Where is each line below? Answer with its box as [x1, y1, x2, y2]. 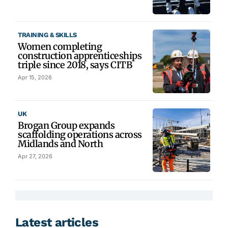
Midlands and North [18, 138, 103, 150]
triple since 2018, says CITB [18, 59, 132, 71]
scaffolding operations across [18, 129, 142, 141]
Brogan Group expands [18, 120, 115, 132]
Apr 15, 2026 [18, 74, 52, 81]
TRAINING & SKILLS [18, 31, 77, 39]
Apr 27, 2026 [18, 153, 52, 160]
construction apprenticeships [18, 50, 141, 62]
